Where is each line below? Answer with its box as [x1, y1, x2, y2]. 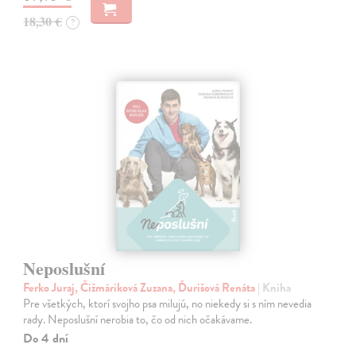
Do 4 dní [23, 329, 69, 349]
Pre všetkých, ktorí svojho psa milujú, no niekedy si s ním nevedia [23, 295, 312, 313]
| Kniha [257, 279, 292, 297]
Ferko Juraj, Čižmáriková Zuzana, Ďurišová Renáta [23, 279, 258, 297]
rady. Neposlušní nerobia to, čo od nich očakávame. [23, 311, 253, 329]
